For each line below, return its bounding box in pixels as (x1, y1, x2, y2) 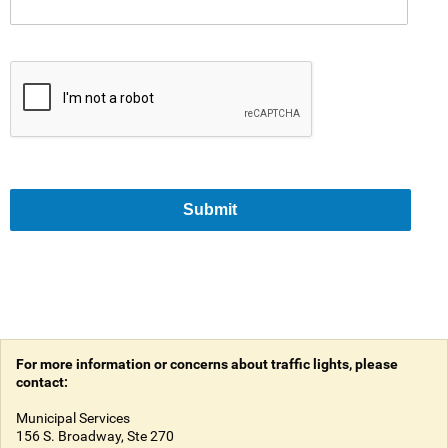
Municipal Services (16, 410, 130, 426)
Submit (183, 201, 238, 218)
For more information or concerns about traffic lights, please (16, 356, 398, 372)
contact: (16, 374, 68, 390)
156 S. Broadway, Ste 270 (16, 428, 174, 444)
